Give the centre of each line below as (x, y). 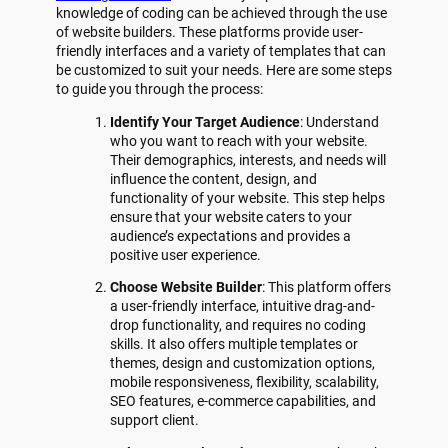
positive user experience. (186, 254)
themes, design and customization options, (243, 363)
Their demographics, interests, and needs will (248, 159)
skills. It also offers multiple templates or (234, 344)
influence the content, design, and (214, 178)
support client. (155, 420)
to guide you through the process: (159, 88)
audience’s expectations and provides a (231, 235)
